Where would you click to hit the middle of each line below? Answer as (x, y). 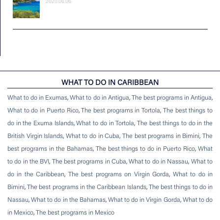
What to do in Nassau (159, 162)
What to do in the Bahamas (68, 200)
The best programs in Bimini (161, 137)
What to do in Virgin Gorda (144, 200)
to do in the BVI (28, 162)
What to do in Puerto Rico (43, 111)
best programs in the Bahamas (50, 149)
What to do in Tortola (105, 124)
